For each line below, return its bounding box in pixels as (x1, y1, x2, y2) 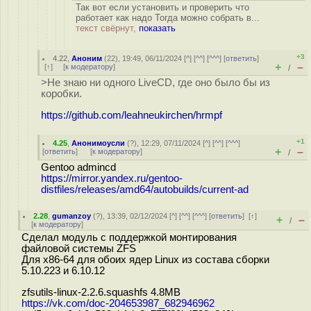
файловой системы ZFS (22, 243, 136, 254)
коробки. (41, 88, 82, 99)
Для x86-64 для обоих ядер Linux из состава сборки (22, 254, 269, 265)
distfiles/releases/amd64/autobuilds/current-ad (41, 184, 249, 195)
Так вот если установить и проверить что (76, 2, 249, 12)
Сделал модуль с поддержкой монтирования (22, 232, 237, 243)
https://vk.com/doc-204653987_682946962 (22, 297, 215, 309)
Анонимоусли (72, 139, 126, 147)
